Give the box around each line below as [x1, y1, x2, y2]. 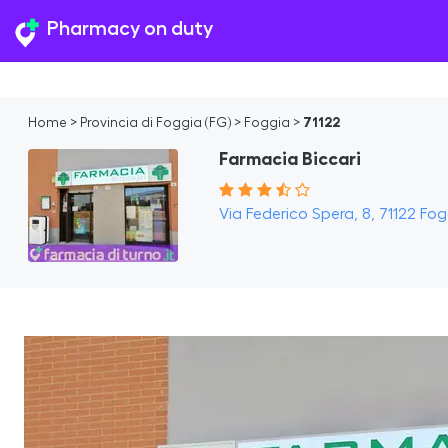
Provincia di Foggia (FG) [80, 116, 231, 130]
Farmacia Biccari [219, 150, 362, 168]
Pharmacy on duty [47, 19, 213, 38]
